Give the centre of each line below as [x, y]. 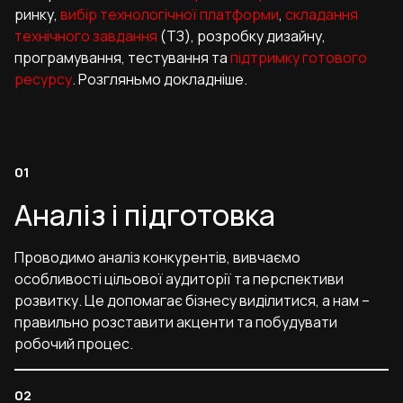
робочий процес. [74, 344]
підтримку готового [299, 58]
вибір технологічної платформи [170, 15]
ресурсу [43, 80]
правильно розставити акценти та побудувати [176, 322]
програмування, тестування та [122, 58]
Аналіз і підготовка [145, 215]
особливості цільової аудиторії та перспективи [179, 279]
